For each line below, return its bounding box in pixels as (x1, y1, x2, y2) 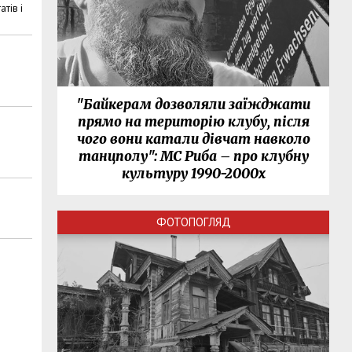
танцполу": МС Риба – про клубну (78, 148, 309, 166)
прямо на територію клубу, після (77, 113, 310, 131)
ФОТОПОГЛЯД (156, 214, 231, 230)
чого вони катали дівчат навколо (76, 130, 310, 148)
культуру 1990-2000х (121, 165, 266, 183)
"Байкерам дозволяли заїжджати (76, 96, 311, 114)
